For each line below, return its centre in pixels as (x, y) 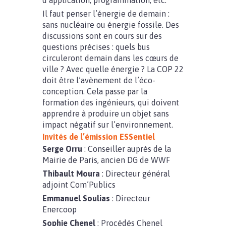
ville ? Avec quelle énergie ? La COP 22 (113, 69)
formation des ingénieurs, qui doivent (111, 102)
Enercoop (60, 209)
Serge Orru (62, 149)
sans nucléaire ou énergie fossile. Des (111, 25)
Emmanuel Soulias (76, 198)
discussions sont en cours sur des (102, 36)
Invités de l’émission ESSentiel (99, 137)
